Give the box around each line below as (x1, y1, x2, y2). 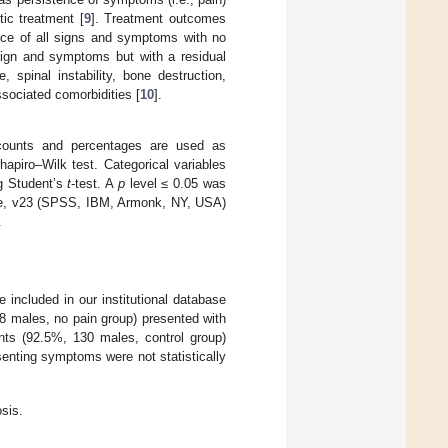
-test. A (71, 175, 118, 191)
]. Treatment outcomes (90, 10, 227, 26)
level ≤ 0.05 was (124, 175, 227, 191)
